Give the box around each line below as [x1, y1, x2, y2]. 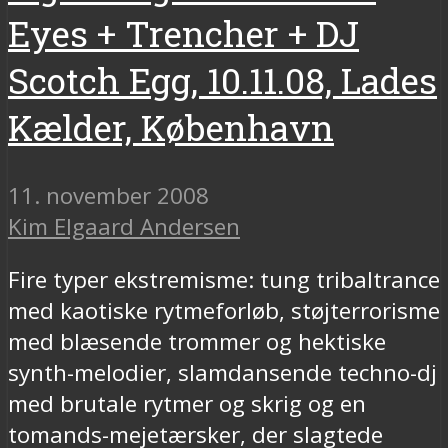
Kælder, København [8, 103, 334, 151]
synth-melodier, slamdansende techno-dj [8, 357, 437, 389]
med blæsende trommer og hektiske [8, 326, 386, 358]
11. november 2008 [8, 179, 209, 211]
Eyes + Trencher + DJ [8, 9, 359, 57]
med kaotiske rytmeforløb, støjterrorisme [8, 295, 440, 327]
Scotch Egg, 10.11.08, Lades [8, 56, 437, 104]
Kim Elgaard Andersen [8, 210, 240, 242]
